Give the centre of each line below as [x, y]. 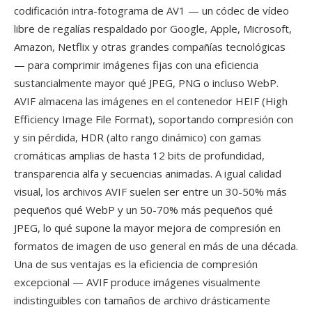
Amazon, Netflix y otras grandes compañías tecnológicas [150, 47]
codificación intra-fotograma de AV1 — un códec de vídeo [151, 10]
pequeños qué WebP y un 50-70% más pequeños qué [143, 210]
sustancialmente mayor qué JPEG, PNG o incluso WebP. [146, 83]
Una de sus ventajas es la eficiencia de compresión [136, 264]
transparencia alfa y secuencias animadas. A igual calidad [148, 173]
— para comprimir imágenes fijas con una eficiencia [136, 65]
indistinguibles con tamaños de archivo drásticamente [142, 300]
